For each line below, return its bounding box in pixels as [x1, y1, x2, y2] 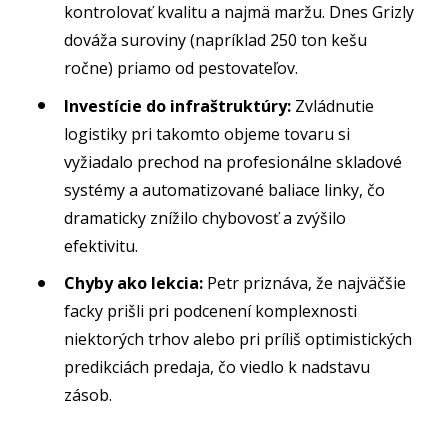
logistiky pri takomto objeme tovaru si [64, 122, 351, 145]
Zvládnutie [291, 94, 375, 117]
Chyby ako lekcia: [64, 272, 204, 295]
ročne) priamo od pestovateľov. [64, 57, 299, 80]
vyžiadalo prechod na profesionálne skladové [64, 150, 403, 173]
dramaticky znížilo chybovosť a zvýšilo [64, 206, 347, 229]
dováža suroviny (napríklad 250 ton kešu [64, 29, 368, 52]
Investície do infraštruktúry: [64, 94, 292, 117]
